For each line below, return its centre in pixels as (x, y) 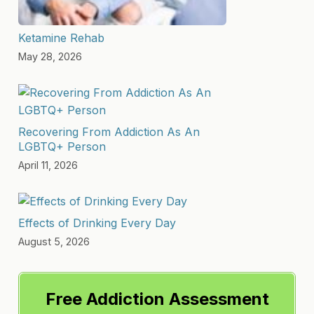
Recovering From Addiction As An (109, 131)
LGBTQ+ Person (62, 146)
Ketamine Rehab (62, 37)
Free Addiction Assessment (157, 299)
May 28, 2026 (50, 56)
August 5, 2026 (54, 241)
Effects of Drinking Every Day (97, 223)
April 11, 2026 (48, 165)
